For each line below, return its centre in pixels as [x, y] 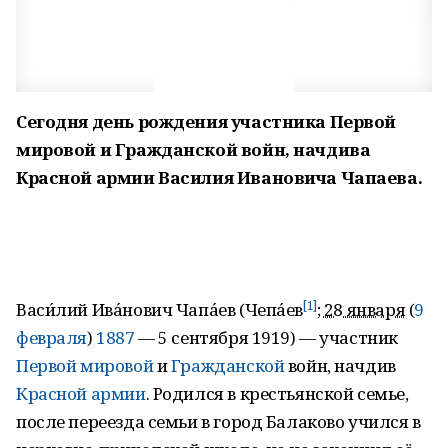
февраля [52, 337]
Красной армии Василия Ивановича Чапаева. [219, 177]
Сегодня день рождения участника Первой [206, 121]
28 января [364, 309]
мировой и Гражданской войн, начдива [193, 149]
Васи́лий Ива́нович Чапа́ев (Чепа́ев [159, 309]
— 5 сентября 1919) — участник [266, 337]
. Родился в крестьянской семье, [277, 393]
